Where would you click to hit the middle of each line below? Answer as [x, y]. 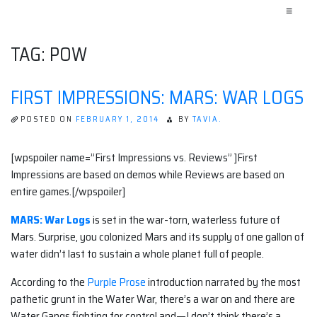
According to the [49, 282]
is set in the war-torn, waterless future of [185, 220]
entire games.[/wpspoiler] [68, 192]
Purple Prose [116, 282]
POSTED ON [48, 119]
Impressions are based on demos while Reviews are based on [148, 175]
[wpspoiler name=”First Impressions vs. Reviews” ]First [134, 158]
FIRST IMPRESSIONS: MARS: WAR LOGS [157, 97]
